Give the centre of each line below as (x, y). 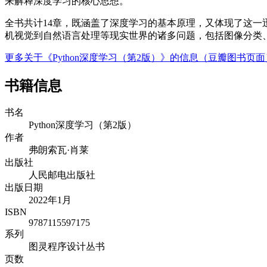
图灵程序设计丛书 (67, 247)
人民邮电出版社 (62, 175)
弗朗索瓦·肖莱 (59, 150)
